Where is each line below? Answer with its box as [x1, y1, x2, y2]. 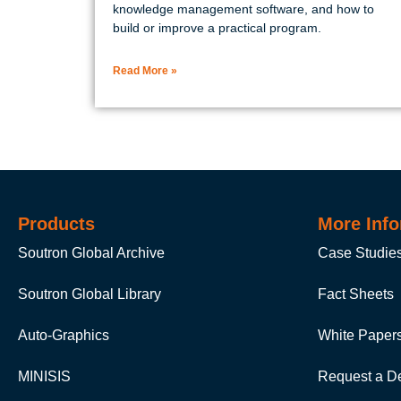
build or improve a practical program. [113, 20, 321, 35]
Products [18, 213, 95, 234]
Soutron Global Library [18, 286, 161, 302]
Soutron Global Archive [18, 244, 165, 260]
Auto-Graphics [18, 327, 109, 343]
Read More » [113, 64, 177, 77]
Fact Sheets [317, 286, 394, 302]
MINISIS [18, 368, 71, 384]
